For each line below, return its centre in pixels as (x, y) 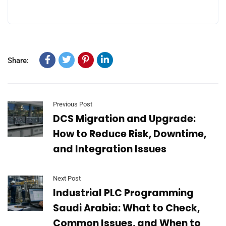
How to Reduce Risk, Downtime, (130, 134)
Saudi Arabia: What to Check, (126, 208)
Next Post (67, 178)
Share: (18, 60)
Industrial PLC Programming (123, 193)
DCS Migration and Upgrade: (124, 119)
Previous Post (73, 104)
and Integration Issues (110, 149)
